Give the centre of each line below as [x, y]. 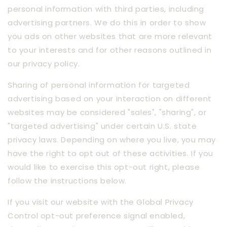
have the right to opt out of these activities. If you [110, 154]
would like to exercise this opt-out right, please [104, 167]
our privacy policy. [44, 64]
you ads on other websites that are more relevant [110, 36]
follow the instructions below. [67, 181]
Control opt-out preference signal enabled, [97, 216]
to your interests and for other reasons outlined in [110, 50]
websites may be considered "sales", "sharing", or [107, 112]
